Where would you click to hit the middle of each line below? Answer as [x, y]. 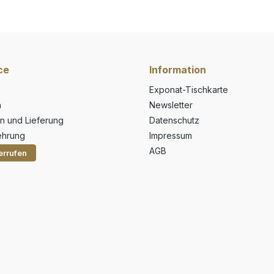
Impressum [171, 135]
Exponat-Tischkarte [189, 90]
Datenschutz [174, 120]
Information [178, 70]
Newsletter [171, 105]
